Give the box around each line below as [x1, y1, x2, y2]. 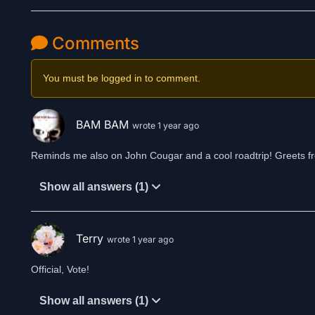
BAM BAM [76, 117, 132, 132]
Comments [48, 33, 139, 53]
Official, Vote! [31, 264, 89, 275]
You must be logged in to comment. [43, 72, 200, 84]
